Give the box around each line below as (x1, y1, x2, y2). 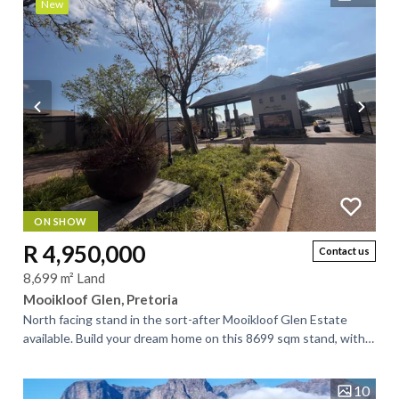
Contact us (319, 245, 370, 256)
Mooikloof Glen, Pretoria (23, 291, 178, 307)
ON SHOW (34, 216, 87, 227)
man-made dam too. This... (23, 349, 167, 364)
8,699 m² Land (23, 270, 105, 286)
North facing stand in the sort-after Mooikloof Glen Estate (23, 312, 347, 327)
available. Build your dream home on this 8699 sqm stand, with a (23, 330, 374, 346)
